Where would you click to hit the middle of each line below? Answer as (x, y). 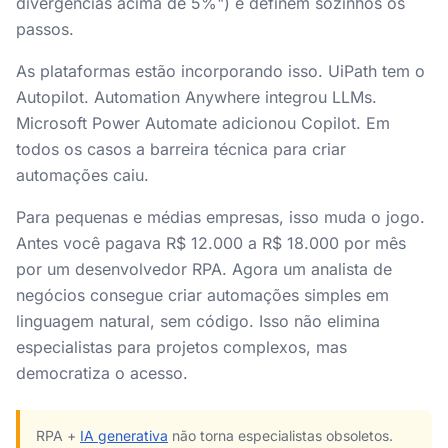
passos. (45, 29)
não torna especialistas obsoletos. (280, 435)
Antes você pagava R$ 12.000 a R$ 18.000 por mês (211, 243)
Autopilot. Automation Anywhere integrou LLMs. (196, 97)
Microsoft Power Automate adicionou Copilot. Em (203, 123)
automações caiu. (82, 175)
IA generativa (124, 435)
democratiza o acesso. (102, 373)
